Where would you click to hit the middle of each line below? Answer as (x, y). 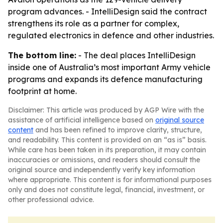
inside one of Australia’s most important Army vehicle (109, 67)
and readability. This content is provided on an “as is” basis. (107, 140)
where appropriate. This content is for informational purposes (110, 180)
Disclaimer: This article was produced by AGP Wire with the (106, 110)
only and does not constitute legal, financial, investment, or (106, 190)
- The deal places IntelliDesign (136, 55)
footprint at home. (42, 91)
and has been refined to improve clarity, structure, (118, 130)
